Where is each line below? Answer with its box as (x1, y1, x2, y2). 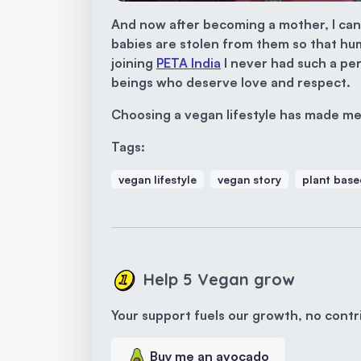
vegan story (217, 172, 281, 187)
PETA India (156, 55, 221, 72)
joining (111, 55, 156, 72)
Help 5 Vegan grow (143, 269, 294, 290)
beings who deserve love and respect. (111, 74, 351, 91)
